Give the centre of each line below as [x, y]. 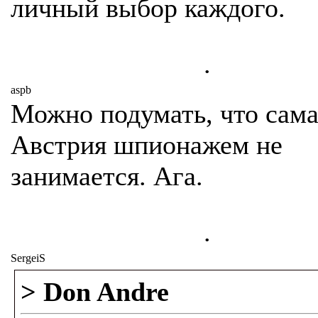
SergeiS [28, 258]
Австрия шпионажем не [147, 145]
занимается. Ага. [107, 176]
